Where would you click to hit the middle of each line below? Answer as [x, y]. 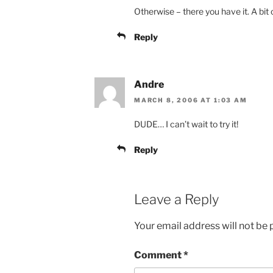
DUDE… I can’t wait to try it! [186, 124]
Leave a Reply [176, 200]
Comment [159, 255]
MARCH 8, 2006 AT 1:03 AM [191, 100]
